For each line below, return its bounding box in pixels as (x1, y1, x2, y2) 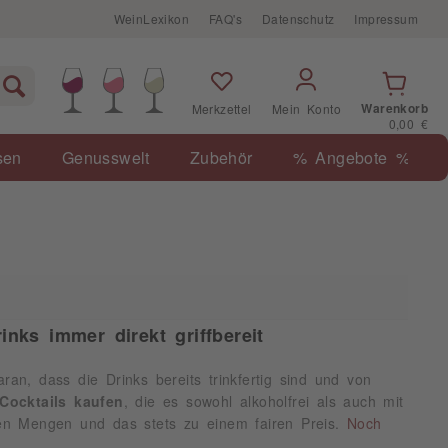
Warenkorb (361, 102, 428, 114)
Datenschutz (261, 13, 335, 25)
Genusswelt (61, 149, 150, 165)
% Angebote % (292, 149, 411, 165)
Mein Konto (271, 103, 341, 115)
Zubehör (189, 149, 253, 165)
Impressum (354, 13, 418, 25)
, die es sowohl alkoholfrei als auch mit (123, 394, 404, 408)
